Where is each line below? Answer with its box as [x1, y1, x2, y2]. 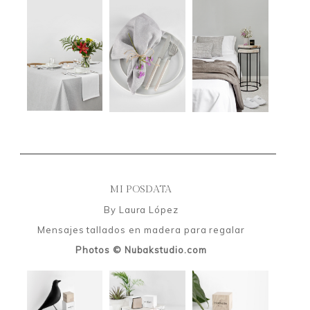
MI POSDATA [110, 183, 172, 195]
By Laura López [103, 203, 179, 215]
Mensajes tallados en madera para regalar [37, 224, 246, 235]
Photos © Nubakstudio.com [75, 244, 208, 255]
